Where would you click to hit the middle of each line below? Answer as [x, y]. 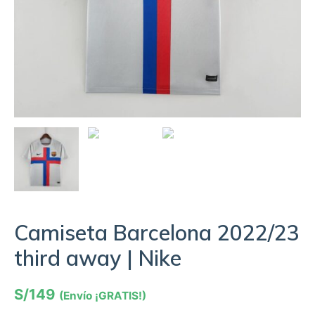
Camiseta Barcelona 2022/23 [157, 233]
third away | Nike [98, 258]
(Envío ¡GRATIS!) [103, 296]
